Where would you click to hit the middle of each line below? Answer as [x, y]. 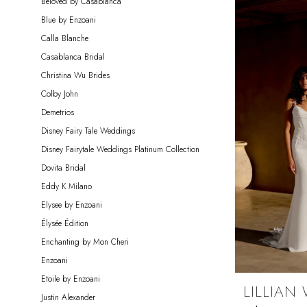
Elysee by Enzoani [72, 205]
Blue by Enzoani [69, 20]
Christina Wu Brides [75, 75]
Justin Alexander [68, 297]
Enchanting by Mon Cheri [85, 242]
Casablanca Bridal [73, 57]
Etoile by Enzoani [71, 279]
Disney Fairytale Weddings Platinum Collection [120, 149]
